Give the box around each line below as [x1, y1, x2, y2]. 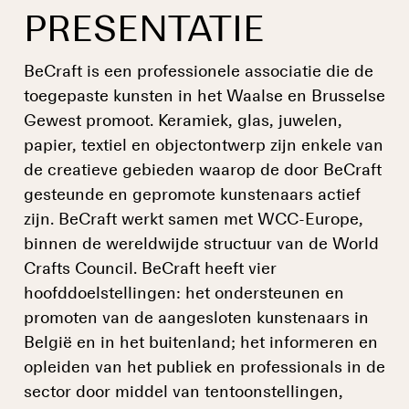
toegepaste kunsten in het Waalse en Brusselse [24, 89, 385, 106]
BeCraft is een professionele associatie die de [24, 64, 373, 81]
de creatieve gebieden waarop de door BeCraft [24, 163, 382, 180]
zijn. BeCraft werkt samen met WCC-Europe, [24, 212, 363, 229]
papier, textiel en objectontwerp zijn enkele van [24, 138, 383, 155]
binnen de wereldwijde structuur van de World [24, 236, 379, 254]
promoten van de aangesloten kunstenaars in [24, 310, 369, 328]
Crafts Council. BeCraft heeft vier [24, 261, 277, 278]
